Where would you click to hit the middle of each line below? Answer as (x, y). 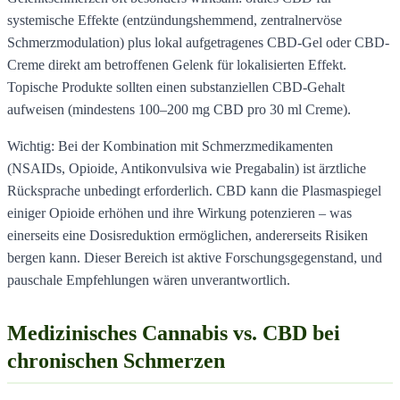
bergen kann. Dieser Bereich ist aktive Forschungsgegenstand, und (195, 257)
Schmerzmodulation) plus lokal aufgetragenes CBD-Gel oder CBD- (198, 42)
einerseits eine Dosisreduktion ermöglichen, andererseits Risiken (187, 235)
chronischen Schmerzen (116, 360)
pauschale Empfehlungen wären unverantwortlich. (149, 279)
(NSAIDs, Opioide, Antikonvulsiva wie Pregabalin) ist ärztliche (187, 168)
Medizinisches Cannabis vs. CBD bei (174, 333)
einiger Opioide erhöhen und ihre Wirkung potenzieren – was (179, 212)
